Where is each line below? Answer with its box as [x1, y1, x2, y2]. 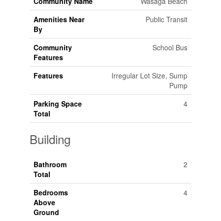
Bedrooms [33, 187, 68, 198]
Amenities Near [33, 14, 84, 25]
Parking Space [33, 99, 82, 109]
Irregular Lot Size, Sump [111, 71, 187, 81]
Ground [33, 207, 59, 218]
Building [29, 130, 71, 148]
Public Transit [145, 14, 187, 25]
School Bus [152, 42, 187, 53]
